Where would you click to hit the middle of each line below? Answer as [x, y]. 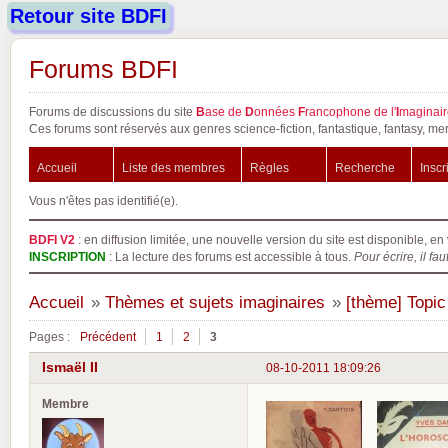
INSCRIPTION [67, 256]
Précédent [108, 336]
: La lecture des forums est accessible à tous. [230, 256]
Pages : [49, 336]
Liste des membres [173, 167]
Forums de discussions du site [112, 111]
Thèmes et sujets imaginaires [214, 302]
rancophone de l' [350, 111]
